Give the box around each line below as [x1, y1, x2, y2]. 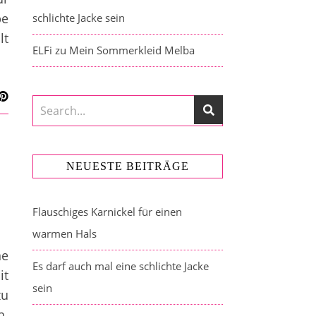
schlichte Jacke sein [32, 11, 125, 25]
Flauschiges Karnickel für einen [32, 205, 182, 219]
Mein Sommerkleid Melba [69, 43, 195, 57]
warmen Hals [32, 226, 97, 241]
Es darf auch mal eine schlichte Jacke [32, 259, 209, 273]
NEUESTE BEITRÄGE [66, 160, 189, 172]
